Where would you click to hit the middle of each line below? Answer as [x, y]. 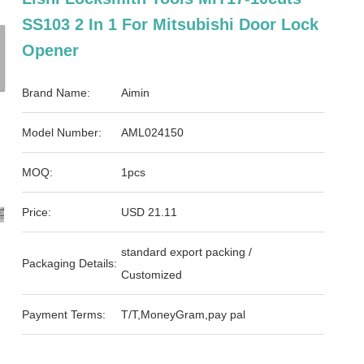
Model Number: [62, 132]
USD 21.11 [149, 212]
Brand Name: [56, 93]
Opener [51, 50]
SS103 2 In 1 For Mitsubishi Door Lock [171, 24]
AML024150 [153, 132]
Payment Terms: [64, 314]
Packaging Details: [70, 263]
